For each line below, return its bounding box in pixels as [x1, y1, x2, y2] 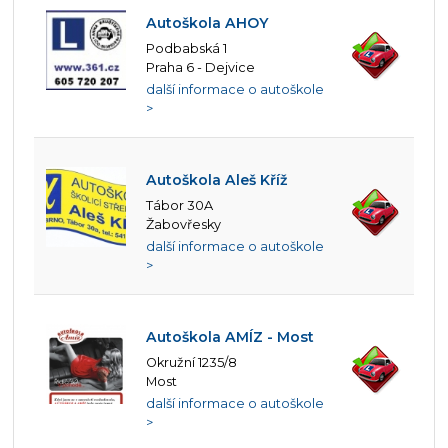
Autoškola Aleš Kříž [146, 170, 288, 189]
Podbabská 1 [146, 41, 228, 57]
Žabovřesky [146, 217, 222, 233]
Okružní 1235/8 [146, 355, 238, 371]
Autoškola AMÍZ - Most [146, 327, 315, 346]
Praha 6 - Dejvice [146, 60, 256, 76]
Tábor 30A [146, 198, 214, 214]
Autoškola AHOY [146, 13, 270, 32]
